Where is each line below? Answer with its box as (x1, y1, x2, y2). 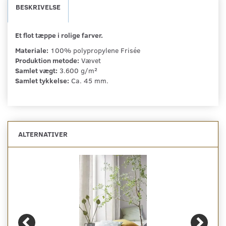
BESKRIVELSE (16, 2, 61, 12)
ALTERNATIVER (18, 129, 68, 139)
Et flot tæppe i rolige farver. (15, 30, 103, 40)
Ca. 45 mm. (69, 75, 108, 85)
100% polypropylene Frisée (48, 45, 140, 55)
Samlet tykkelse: (15, 75, 69, 85)
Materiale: (15, 45, 48, 55)
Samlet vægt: (15, 65, 58, 75)
